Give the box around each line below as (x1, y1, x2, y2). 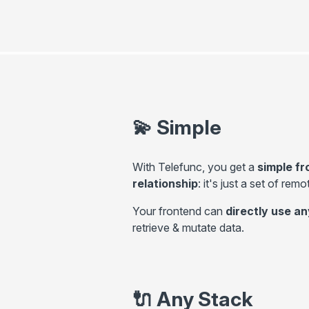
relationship (132, 176, 198, 190)
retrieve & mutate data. (132, 220, 244, 235)
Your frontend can (132, 203, 226, 218)
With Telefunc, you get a (132, 159, 257, 174)
